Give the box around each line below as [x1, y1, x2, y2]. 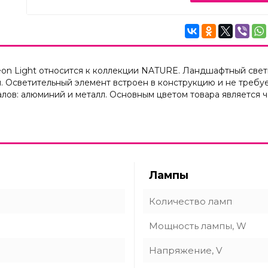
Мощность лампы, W [149, 220, 246, 232]
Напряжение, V [149, 245, 222, 256]
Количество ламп [149, 196, 232, 207]
